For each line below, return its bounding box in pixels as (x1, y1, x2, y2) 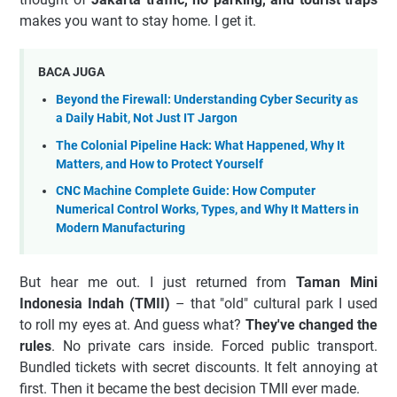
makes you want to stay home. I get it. (19, 12, 256, 30)
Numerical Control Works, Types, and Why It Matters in (56, 202, 359, 218)
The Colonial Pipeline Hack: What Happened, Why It (56, 137, 345, 153)
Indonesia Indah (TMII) (19, 294, 170, 312)
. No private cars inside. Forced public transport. (51, 337, 378, 354)
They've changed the (245, 315, 378, 333)
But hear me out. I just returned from (19, 273, 297, 291)
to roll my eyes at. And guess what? (19, 315, 245, 333)
